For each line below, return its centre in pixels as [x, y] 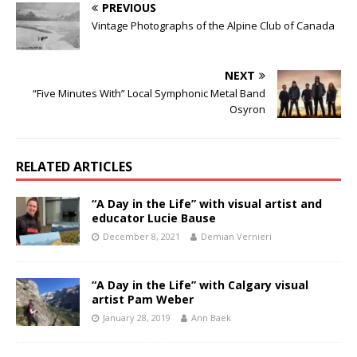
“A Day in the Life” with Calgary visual [200, 284]
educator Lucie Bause [154, 218]
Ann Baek [211, 317]
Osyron [247, 110]
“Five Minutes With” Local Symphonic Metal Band [149, 94]
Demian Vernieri [236, 237]
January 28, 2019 [137, 317]
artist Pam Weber [143, 299]
